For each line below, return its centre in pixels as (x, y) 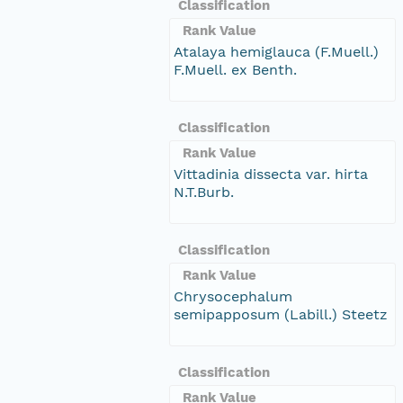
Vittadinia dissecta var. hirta (271, 174)
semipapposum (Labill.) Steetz (281, 314)
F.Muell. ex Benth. (235, 69)
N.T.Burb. (204, 192)
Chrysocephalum (233, 296)
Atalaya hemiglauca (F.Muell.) (276, 51)
